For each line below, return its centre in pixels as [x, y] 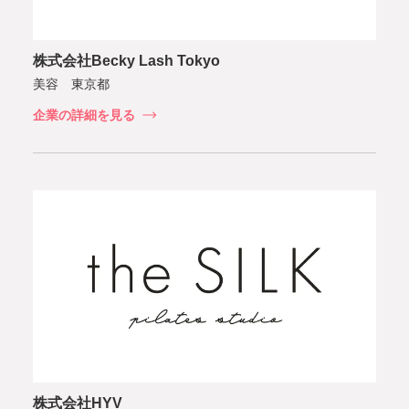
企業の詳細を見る [84, 115]
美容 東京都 [71, 84]
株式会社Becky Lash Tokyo [126, 60]
